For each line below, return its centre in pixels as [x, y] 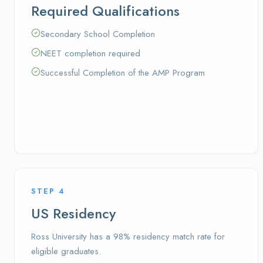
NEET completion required [90, 53]
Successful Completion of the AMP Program [123, 73]
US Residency [73, 213]
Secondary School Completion [98, 34]
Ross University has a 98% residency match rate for [128, 237]
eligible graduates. [66, 251]
